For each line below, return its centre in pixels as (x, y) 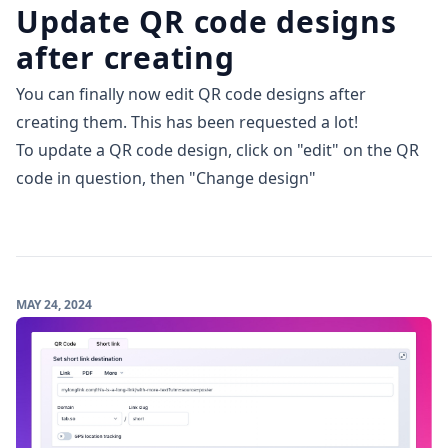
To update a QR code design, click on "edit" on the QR (217, 149)
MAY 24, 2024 (54, 304)
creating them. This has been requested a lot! (187, 121)
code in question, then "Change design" (166, 177)
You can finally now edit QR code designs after (191, 93)
